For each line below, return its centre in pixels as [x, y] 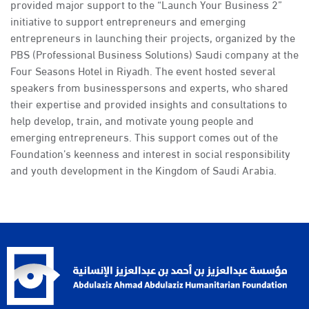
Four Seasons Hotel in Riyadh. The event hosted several [143, 70]
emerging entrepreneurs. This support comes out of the [144, 137]
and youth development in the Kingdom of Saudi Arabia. [143, 170]
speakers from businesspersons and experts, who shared [149, 87]
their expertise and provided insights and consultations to [149, 103]
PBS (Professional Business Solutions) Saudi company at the [154, 54]
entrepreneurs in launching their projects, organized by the [153, 37]
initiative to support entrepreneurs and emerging [128, 21]
